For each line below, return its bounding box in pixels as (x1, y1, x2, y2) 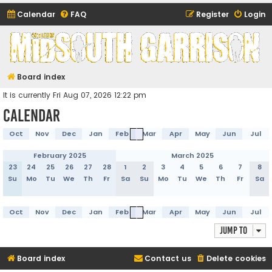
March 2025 (171, 150, 214, 160)
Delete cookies (206, 253, 266, 263)
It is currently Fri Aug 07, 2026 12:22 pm (3, 90, 146, 101)
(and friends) (6, 58, 103, 77)
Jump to (220, 224, 247, 236)
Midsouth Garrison (6, 38, 137, 57)
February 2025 (33, 150, 86, 160)
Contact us (144, 253, 191, 263)
